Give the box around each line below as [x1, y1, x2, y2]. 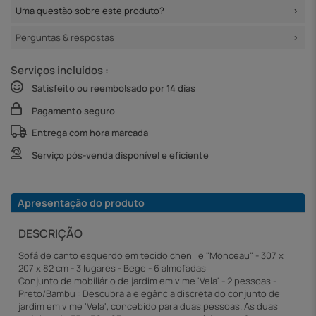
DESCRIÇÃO [18, 225, 83, 241]
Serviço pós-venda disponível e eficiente [32, 148, 209, 162]
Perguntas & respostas [16, 31, 114, 44]
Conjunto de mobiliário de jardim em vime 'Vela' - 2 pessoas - [18, 274, 276, 287]
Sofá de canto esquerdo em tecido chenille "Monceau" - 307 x [18, 248, 284, 262]
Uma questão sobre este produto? [16, 4, 164, 18]
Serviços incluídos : [11, 62, 109, 78]
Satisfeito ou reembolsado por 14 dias [32, 82, 195, 95]
